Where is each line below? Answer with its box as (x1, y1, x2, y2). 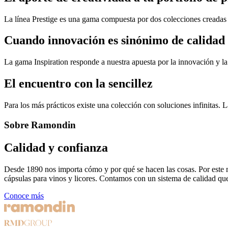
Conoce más (4, 191, 44, 200)
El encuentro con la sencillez (4, 77, 153, 91)
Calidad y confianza (4, 140, 108, 154)
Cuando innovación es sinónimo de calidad (4, 34, 225, 47)
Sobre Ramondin (4, 119, 76, 130)
